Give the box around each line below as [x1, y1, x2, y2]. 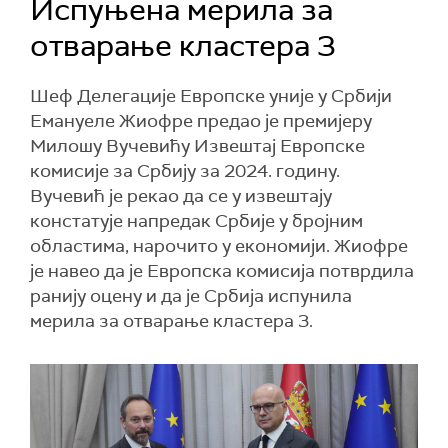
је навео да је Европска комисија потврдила [30, 259, 414, 283]
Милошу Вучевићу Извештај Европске [30, 134, 365, 158]
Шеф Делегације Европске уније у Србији [30, 84, 392, 108]
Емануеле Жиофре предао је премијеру [30, 109, 372, 133]
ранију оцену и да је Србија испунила [30, 284, 352, 308]
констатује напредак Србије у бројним [30, 209, 363, 233]
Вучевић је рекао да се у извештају [30, 184, 332, 208]
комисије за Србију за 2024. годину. [30, 159, 340, 183]
